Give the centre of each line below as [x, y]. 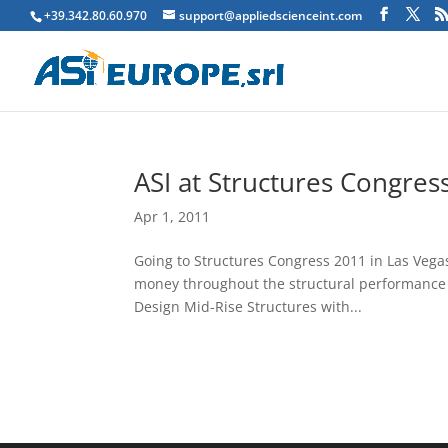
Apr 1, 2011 [172, 216]
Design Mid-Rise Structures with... [248, 306]
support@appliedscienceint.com [270, 15]
